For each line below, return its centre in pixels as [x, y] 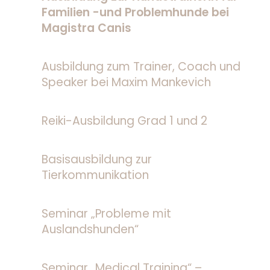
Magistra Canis [88, 28]
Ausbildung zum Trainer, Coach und [141, 67]
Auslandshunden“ [90, 230]
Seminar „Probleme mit [106, 214]
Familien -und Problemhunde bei [135, 13]
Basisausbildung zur [96, 160]
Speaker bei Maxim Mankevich [126, 83]
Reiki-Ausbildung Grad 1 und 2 [124, 121]
